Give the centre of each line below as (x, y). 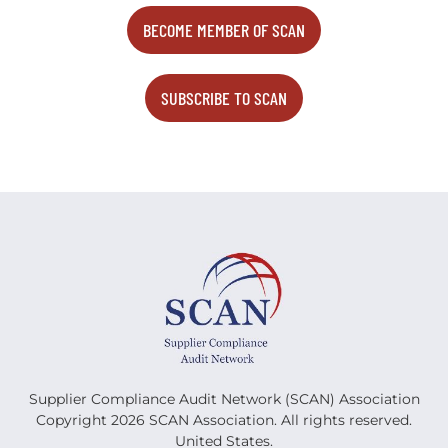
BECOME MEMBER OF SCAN (224, 30)
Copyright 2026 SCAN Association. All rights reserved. (224, 420)
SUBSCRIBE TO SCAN (224, 98)
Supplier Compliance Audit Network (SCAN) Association (224, 399)
